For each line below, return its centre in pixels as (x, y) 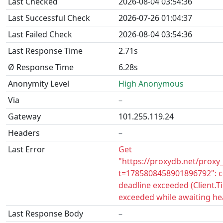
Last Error (27, 149)
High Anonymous (151, 84)
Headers (24, 133)
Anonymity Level (39, 84)
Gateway (24, 116)
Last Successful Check (49, 18)
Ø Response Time (41, 67)
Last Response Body (46, 214)
